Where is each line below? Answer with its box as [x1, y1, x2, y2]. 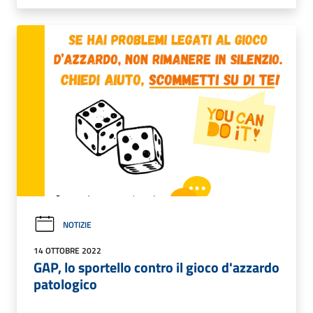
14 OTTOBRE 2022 [34, 243, 101, 257]
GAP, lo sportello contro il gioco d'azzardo [34, 256, 279, 278]
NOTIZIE [63, 217, 92, 231]
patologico [34, 272, 97, 295]
